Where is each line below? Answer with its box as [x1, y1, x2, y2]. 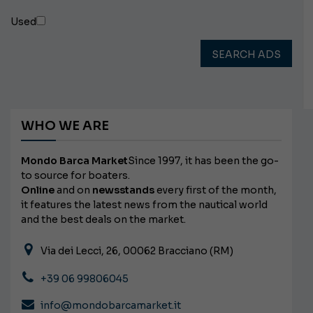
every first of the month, [154, 184, 277, 197]
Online [21, 184, 54, 197]
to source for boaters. [21, 169, 130, 182]
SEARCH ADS [212, 48, 281, 61]
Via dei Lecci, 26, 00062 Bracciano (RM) [38, 245, 233, 258]
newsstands [92, 184, 154, 197]
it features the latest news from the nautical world [21, 198, 268, 212]
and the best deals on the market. [21, 213, 186, 226]
